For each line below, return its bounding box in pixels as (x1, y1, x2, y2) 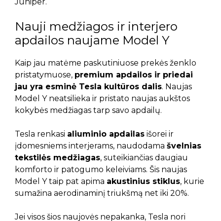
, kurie (180, 177, 204, 186)
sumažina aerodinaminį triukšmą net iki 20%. (15, 188, 189, 198)
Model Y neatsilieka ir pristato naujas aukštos (15, 94, 190, 104)
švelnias (167, 141, 201, 151)
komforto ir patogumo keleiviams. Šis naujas (15, 165, 187, 175)
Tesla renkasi (15, 129, 67, 139)
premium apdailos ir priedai (74, 70, 193, 80)
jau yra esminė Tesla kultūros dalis (15, 82, 162, 92)
